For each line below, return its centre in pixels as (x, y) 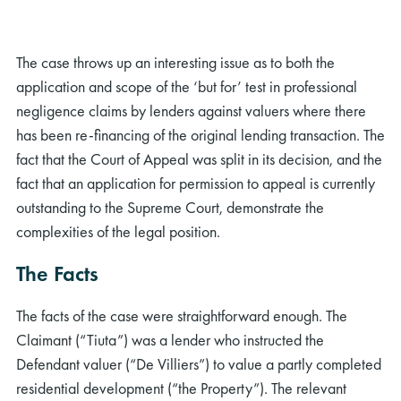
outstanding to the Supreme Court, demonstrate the (170, 207)
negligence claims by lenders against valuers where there (191, 111)
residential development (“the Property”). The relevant (181, 388)
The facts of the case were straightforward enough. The (182, 316)
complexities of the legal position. (118, 231)
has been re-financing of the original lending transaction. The (200, 135)
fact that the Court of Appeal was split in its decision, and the (199, 159)
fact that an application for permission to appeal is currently (196, 183)
